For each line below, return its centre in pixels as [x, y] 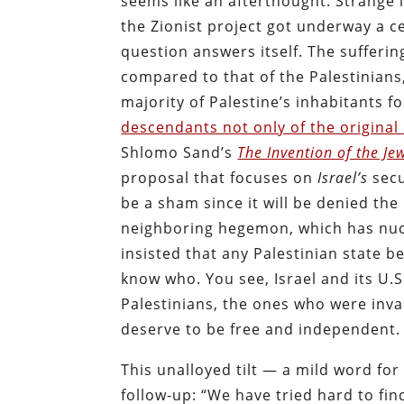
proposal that [176, 178]
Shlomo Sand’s [179, 153]
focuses [260, 178]
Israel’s [343, 178]
